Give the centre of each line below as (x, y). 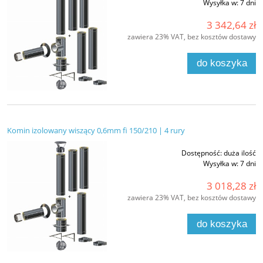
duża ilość (240, 153)
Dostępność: (202, 153)
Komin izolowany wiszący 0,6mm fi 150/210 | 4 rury (96, 130)
